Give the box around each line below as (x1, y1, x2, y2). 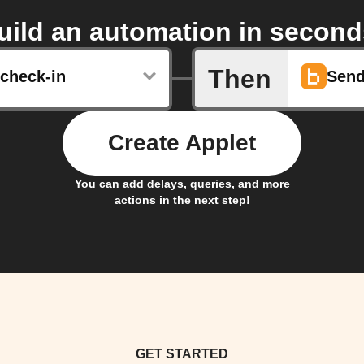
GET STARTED (136, 347, 228, 362)
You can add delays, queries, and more (74, 177, 290, 191)
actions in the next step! (114, 193, 250, 207)
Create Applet (108, 130, 256, 156)
